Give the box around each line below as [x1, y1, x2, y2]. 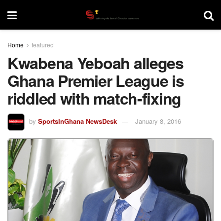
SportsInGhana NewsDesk [38, 116, 117, 126]
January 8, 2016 [135, 116, 181, 126]
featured [32, 40, 54, 49]
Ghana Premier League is [7, 69, 184, 92]
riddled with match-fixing [7, 87, 181, 110]
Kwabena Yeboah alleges [7, 51, 184, 74]
